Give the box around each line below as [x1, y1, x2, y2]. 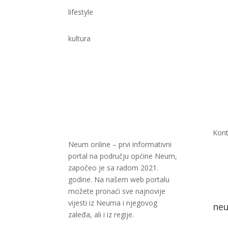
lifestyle [68, 7, 94, 17]
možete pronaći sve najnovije [68, 186, 166, 196]
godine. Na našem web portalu [68, 174, 170, 184]
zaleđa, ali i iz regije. [68, 209, 134, 219]
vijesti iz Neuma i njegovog [68, 197, 158, 208]
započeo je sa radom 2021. [68, 162, 159, 173]
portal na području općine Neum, [68, 151, 178, 161]
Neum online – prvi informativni [68, 139, 172, 149]
